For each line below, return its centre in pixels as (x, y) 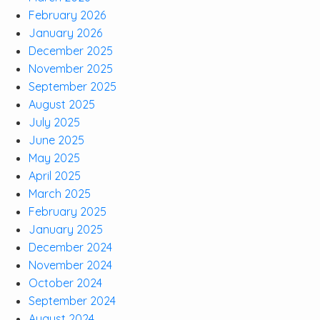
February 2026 (67, 15)
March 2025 (60, 193)
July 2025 (54, 122)
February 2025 (67, 211)
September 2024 (72, 300)
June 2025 (56, 140)
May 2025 (54, 157)
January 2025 (66, 229)
